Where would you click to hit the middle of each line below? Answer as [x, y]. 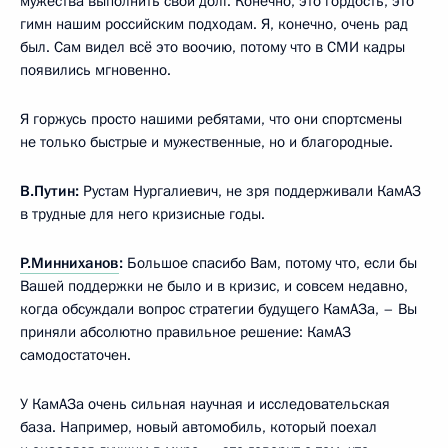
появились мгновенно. [95, 70]
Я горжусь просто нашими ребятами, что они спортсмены [211, 119]
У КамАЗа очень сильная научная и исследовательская [205, 404]
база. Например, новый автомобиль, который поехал [198, 427]
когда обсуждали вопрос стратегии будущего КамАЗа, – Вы [218, 309]
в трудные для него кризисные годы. [142, 214]
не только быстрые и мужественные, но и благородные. [206, 142]
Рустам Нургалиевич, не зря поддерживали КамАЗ [252, 191]
